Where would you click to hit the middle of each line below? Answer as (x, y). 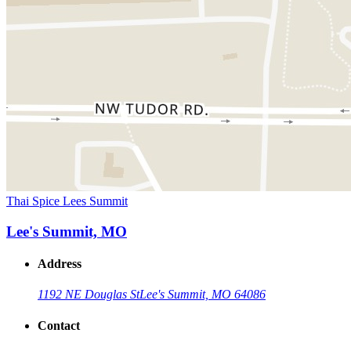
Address (60, 264)
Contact (59, 325)
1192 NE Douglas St (89, 295)
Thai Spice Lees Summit (67, 201)
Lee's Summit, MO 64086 (203, 295)
